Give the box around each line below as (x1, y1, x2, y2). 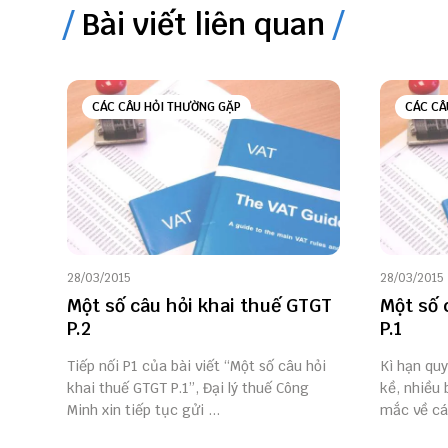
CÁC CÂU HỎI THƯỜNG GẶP (92, 99, 241, 116)
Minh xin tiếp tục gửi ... (67, 401, 220, 420)
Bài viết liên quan (82, 5, 325, 45)
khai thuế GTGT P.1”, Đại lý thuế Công (67, 379, 309, 398)
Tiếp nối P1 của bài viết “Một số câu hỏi (67, 357, 326, 376)
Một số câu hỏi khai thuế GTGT (67, 294, 332, 318)
